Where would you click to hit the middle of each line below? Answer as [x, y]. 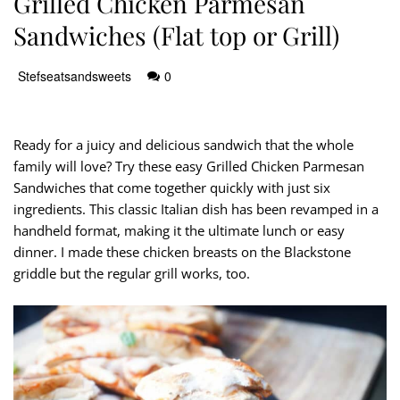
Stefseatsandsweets [75, 75]
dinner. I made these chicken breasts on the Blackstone [182, 252]
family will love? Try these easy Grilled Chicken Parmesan [189, 167]
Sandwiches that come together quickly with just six [172, 188]
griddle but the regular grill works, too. [132, 274]
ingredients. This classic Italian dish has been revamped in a [196, 209]
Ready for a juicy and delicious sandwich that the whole [183, 145]
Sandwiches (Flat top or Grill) [176, 35]
